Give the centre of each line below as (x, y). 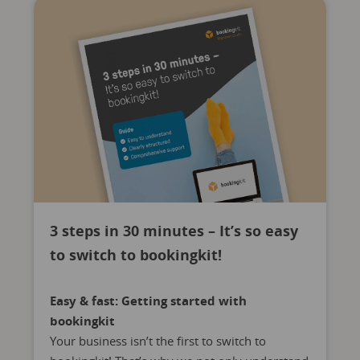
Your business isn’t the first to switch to (157, 341)
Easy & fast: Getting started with (148, 301)
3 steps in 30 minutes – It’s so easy (174, 231)
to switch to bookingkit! (135, 255)
